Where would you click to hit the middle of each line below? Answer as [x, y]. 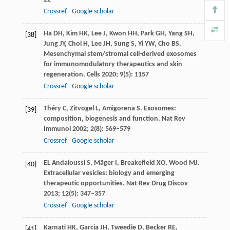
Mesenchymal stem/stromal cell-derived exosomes [120, 54]
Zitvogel [82, 108]
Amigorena [118, 108]
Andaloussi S [71, 163]
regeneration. [65, 74]
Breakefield [138, 163]
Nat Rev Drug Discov [157, 183]
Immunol [57, 129]
